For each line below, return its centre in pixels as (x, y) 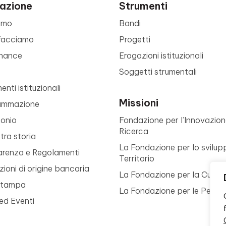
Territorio (137, 158)
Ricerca (134, 131)
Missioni (139, 103)
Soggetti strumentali (158, 72)
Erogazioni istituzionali (161, 55)
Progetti (135, 39)
